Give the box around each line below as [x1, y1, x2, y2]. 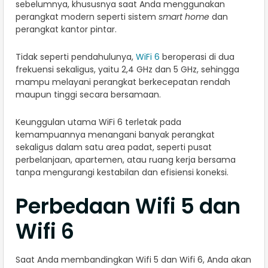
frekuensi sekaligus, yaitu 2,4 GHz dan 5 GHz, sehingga [16, 63, 239, 76]
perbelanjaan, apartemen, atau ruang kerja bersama [16, 154, 236, 166]
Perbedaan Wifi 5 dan [16, 191, 240, 221]
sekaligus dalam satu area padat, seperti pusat [16, 141, 212, 154]
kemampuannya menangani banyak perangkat [16, 129, 215, 141]
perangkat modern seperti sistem [16, 11, 159, 23]
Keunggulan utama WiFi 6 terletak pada [16, 116, 181, 129]
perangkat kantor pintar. [16, 23, 119, 36]
